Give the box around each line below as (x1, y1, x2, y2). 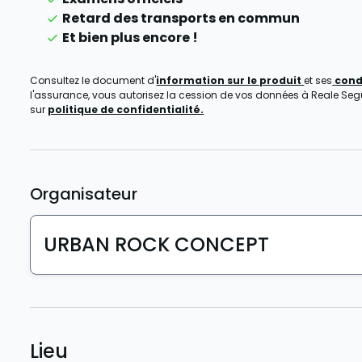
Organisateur (30, 183, 138, 205)
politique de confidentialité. (48, 103, 204, 116)
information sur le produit (156, 74, 305, 87)
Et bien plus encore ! (62, 28, 199, 47)
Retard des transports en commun (62, 9, 301, 27)
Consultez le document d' (30, 74, 157, 87)
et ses (304, 74, 333, 87)
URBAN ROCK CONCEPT (44, 231, 270, 258)
